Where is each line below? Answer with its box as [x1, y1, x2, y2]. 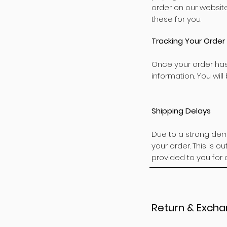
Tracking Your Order [152, 35, 225, 46]
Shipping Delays [152, 105, 211, 116]
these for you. [152, 14, 201, 24]
